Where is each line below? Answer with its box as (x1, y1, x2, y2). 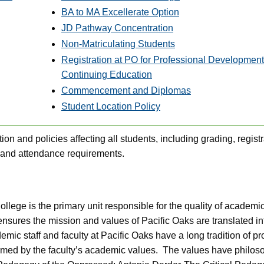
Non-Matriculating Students (61, 39, 175, 49)
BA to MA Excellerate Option (61, 7, 179, 17)
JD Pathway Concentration (61, 23, 173, 33)
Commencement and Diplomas (61, 85, 191, 95)
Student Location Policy (61, 101, 160, 111)
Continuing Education (61, 70, 152, 80)
